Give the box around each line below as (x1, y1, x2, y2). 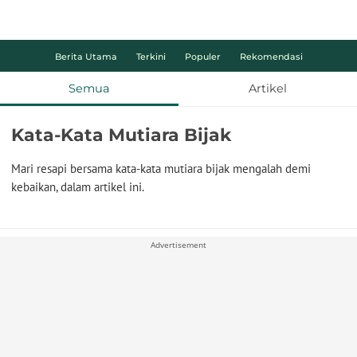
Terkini (135, 51, 166, 62)
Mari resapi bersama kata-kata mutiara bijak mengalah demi (11, 160, 311, 176)
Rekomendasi (239, 51, 303, 62)
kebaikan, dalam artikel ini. (11, 178, 144, 194)
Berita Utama (54, 51, 117, 62)
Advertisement (150, 238, 206, 250)
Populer (184, 51, 221, 62)
